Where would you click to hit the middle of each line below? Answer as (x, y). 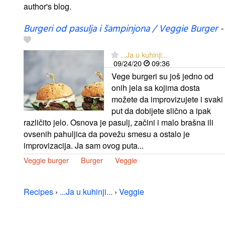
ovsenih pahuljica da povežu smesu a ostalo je (107, 134)
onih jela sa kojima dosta (156, 87)
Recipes (38, 191)
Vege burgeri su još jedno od (162, 76)
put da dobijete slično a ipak (161, 110)
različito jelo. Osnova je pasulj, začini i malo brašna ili (119, 122)
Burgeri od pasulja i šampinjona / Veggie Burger (121, 29)
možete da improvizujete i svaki (167, 99)
